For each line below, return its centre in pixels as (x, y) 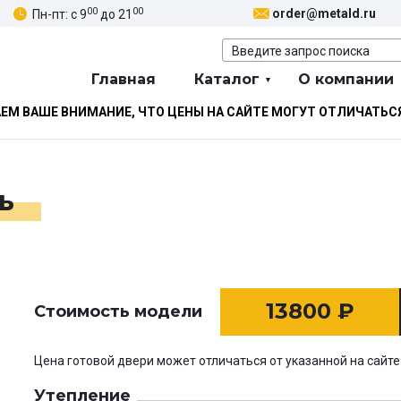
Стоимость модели (118, 312)
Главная (124, 80)
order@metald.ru (324, 14)
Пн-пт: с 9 (60, 14)
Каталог (227, 80)
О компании (346, 80)
